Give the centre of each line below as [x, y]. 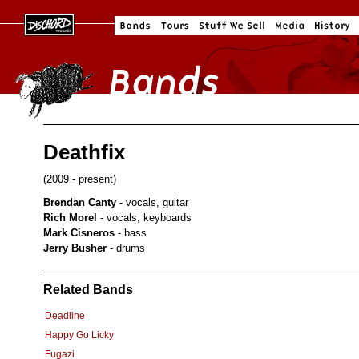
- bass [131, 232]
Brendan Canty [80, 202]
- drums [126, 248]
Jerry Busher [75, 248]
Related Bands [88, 289]
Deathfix [84, 152]
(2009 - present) [80, 179]
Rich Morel [70, 217]
